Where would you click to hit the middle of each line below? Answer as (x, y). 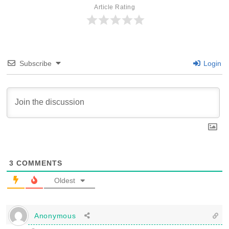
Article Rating (114, 7)
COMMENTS (38, 163)
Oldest (65, 180)
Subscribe (36, 63)
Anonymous (55, 215)
